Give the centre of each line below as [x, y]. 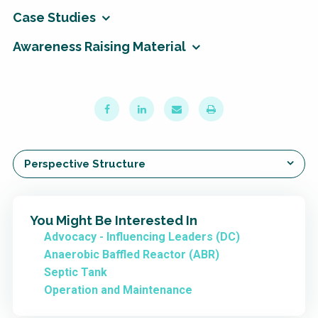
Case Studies [54, 18]
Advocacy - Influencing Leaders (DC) [142, 237]
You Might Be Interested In [114, 221]
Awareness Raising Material [99, 47]
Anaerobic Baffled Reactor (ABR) [132, 255]
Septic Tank [76, 273]
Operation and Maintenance [118, 290]
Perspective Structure [85, 164]
